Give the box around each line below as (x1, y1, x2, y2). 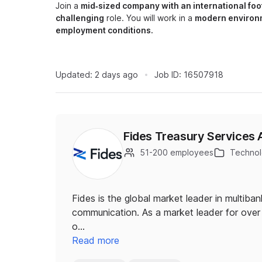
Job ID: (154, 70, 181, 80)
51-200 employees (140, 147, 213, 157)
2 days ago (95, 70, 138, 80)
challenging (56, 13, 104, 23)
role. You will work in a (104, 13, 195, 23)
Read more (72, 235, 119, 246)
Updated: (56, 70, 92, 80)
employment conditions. (56, 25, 153, 35)
